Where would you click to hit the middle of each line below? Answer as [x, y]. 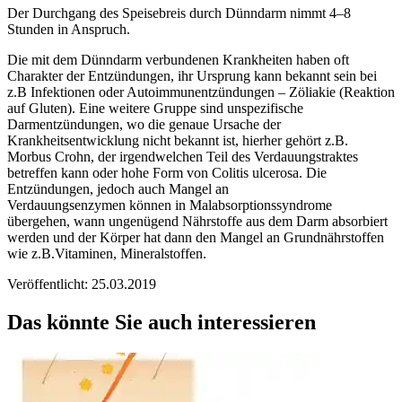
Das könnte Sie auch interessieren [162, 322]
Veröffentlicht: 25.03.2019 [82, 284]
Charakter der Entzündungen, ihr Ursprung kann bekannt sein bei [192, 75]
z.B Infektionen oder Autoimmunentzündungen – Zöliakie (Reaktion [201, 92]
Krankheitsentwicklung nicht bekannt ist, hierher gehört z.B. [178, 140]
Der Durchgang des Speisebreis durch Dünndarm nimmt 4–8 [179, 13]
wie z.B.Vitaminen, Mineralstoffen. [107, 253]
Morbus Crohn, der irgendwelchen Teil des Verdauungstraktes [183, 156]
